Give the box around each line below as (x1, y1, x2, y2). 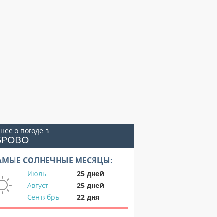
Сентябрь (27, 192, 59, 201)
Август (27, 181, 48, 190)
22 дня (77, 192, 99, 201)
